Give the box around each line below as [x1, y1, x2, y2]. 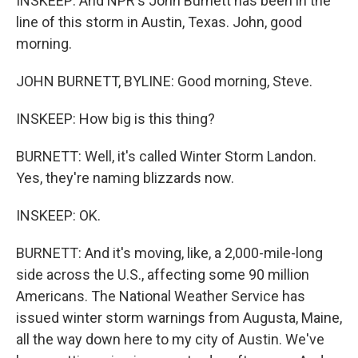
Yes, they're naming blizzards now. [16, 169, 234, 186]
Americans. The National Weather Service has [16, 288, 305, 304]
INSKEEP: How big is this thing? [16, 110, 215, 127]
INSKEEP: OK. [16, 207, 101, 224]
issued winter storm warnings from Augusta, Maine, [16, 309, 342, 326]
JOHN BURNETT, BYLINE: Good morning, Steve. [16, 73, 312, 89]
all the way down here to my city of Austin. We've [16, 331, 324, 348]
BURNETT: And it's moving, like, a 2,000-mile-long [16, 245, 323, 261]
